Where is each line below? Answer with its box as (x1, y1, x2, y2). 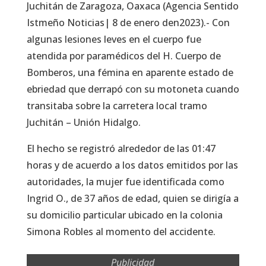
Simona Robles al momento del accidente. (26, 224, 216, 238)
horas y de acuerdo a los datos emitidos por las (26, 158, 238, 172)
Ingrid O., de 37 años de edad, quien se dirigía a (26, 191, 239, 205)
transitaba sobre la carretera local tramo (26, 99, 207, 112)
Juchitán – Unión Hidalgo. (26, 115, 141, 129)
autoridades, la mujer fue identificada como (26, 175, 224, 188)
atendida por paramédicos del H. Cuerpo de (26, 49, 221, 62)
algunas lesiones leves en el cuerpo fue (26, 32, 201, 46)
